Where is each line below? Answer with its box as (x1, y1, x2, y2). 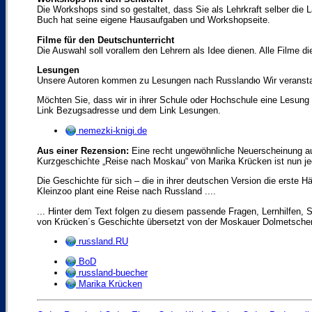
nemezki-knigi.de (76, 125, 147, 136)
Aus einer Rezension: (37, 145, 129, 156)
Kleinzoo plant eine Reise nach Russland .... (37, 186, 216, 197)
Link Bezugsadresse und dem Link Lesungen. (37, 105, 221, 116)
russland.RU (76, 235, 128, 247)
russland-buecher (76, 267, 148, 279)
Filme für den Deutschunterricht (37, 34, 174, 45)
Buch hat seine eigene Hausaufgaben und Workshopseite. (37, 15, 270, 26)
